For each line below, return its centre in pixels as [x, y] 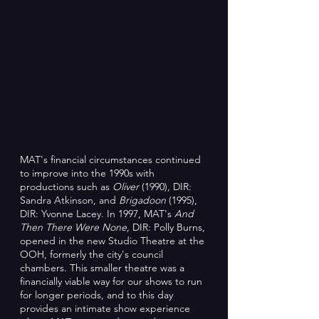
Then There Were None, [76, 227]
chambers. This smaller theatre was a [102, 268]
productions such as [66, 187]
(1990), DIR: [167, 187]
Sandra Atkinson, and [69, 200]
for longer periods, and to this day [96, 295]
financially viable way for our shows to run [111, 281]
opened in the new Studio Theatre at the [112, 241]
